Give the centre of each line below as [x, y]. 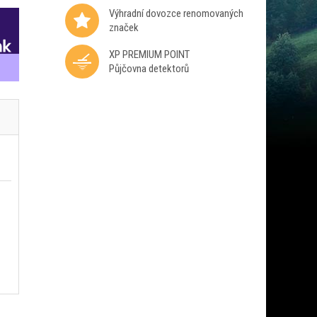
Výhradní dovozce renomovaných [176, 13]
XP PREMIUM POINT [149, 54]
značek [123, 28]
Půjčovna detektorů [149, 69]
